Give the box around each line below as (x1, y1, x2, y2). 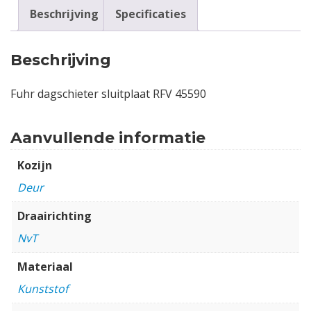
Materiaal (17, 258, 73, 274)
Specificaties (115, 6, 186, 22)
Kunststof (17, 280, 68, 296)
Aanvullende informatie (10, 128, 205, 147)
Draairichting (17, 208, 92, 224)
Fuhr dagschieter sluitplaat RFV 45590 (10, 85, 206, 101)
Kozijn (17, 157, 52, 173)
